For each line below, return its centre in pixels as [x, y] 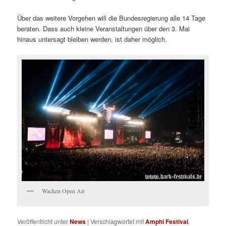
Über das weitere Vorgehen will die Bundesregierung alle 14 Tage [111, 18]
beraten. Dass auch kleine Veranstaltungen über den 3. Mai [104, 28]
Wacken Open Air [64, 191]
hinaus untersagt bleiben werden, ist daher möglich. [92, 39]
